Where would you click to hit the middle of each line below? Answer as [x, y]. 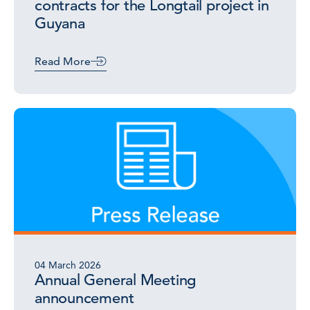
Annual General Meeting [116, 280]
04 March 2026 [68, 265]
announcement [84, 298]
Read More [63, 61]
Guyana [60, 23]
